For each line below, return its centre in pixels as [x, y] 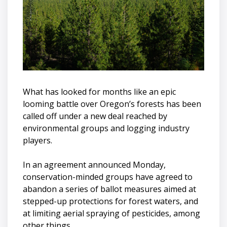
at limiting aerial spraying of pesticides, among [111, 213]
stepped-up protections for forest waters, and [110, 201]
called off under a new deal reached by [95, 116]
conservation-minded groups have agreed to [108, 177]
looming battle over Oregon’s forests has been [112, 104]
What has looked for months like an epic [99, 91]
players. [37, 140]
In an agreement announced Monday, [94, 164]
